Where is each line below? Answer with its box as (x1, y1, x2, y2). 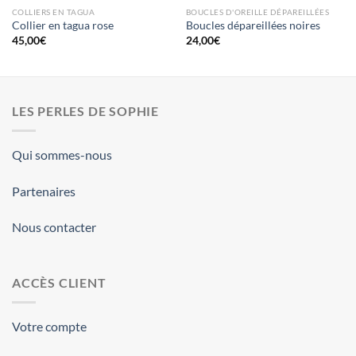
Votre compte (12, 318, 87, 334)
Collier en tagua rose (11, 19, 114, 33)
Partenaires (12, 183, 75, 199)
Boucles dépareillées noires (185, 19, 320, 33)
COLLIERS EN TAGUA (11, 6, 95, 17)
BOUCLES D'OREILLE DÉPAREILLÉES (185, 6, 330, 17)
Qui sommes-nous (12, 146, 112, 162)
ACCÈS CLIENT (12, 275, 106, 291)
